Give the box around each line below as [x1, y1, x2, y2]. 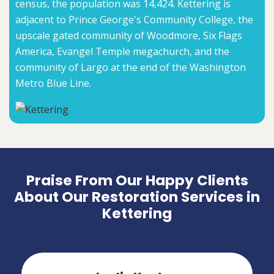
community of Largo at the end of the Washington [15, 60, 246, 74]
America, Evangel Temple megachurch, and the [15, 44, 229, 58]
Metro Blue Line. [15, 76, 91, 90]
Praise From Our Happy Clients [26, 171, 248, 191]
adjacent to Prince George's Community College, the [15, 12, 253, 26]
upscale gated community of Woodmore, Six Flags [15, 28, 242, 42]
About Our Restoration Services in [14, 187, 260, 207]
